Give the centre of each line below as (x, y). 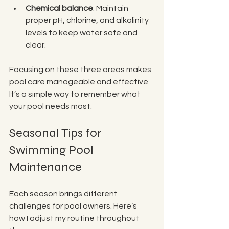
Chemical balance (59, 8)
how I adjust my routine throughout (75, 218)
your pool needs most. (51, 106)
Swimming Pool (53, 150)
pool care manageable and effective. (80, 82)
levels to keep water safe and (82, 32)
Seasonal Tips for (57, 133)
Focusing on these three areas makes (81, 69)
